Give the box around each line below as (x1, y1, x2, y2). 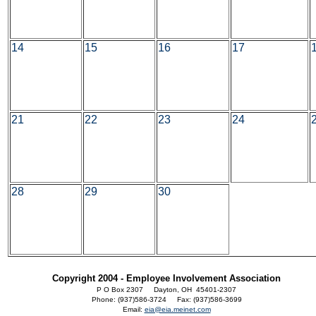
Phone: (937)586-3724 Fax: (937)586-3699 (91, 296, 242, 303)
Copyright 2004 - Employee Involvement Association (52, 273, 281, 284)
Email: (122, 305, 145, 313)
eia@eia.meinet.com (144, 305, 211, 313)
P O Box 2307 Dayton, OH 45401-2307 (97, 286, 236, 293)
